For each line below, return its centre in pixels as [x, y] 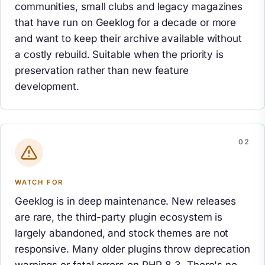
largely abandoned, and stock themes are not [122, 233]
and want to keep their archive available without [128, 39]
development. [47, 87]
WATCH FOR [39, 182]
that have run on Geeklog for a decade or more [126, 23]
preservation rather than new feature [102, 71]
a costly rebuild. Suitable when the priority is [119, 55]
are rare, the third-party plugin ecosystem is [119, 217]
